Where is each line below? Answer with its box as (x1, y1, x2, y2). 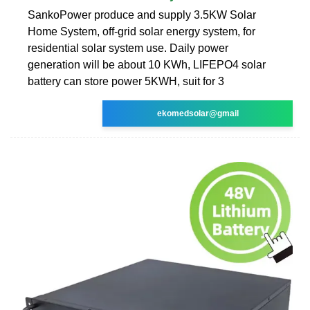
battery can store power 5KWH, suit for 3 (28, 75, 224, 87)
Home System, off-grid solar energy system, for (28, 25, 255, 37)
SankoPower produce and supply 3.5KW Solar (28, 8, 256, 21)
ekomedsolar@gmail (156, 108, 239, 118)
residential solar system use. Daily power (28, 42, 228, 54)
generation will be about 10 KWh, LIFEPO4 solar (28, 58, 266, 71)
